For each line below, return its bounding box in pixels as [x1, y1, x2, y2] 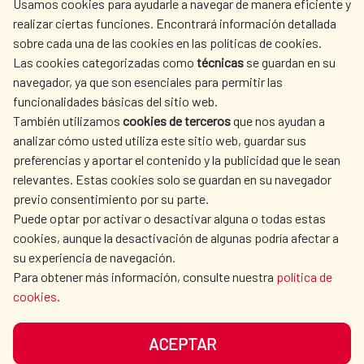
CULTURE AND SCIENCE [28, 112, 162, 128]
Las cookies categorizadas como [13, 54, 197, 70]
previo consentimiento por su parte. [13, 191, 209, 206]
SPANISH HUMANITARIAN [25, 65, 168, 81]
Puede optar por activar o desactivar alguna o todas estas [13, 210, 326, 226]
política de [276, 269, 332, 284]
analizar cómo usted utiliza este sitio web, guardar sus [13, 132, 306, 148]
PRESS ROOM [232, 65, 306, 81]
